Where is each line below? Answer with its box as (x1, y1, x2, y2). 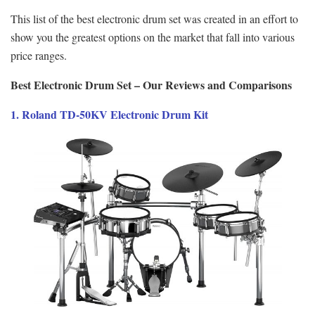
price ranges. (11, 47, 67, 63)
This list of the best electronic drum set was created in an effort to (11, 11, 298, 26)
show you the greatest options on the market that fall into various (11, 29, 295, 44)
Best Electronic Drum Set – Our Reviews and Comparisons (11, 76, 292, 93)
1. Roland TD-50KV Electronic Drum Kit (11, 105, 208, 122)
